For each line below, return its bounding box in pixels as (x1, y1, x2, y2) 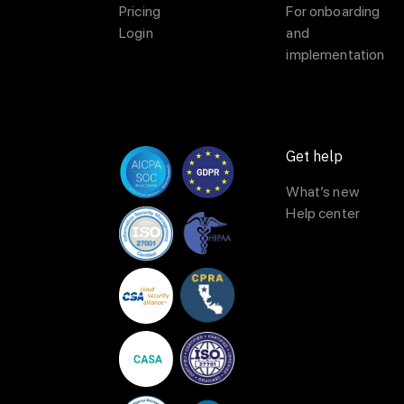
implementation (286, 46, 385, 63)
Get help (286, 147, 344, 165)
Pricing (119, 3, 161, 20)
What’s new (286, 183, 359, 200)
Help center (286, 205, 361, 222)
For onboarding (286, 3, 381, 20)
